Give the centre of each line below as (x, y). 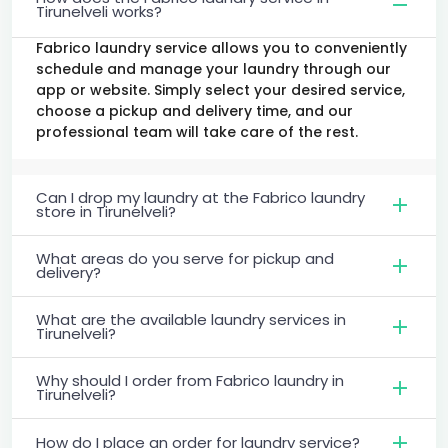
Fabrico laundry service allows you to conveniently (221, 47)
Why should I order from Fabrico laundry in (190, 380)
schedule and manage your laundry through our (213, 68)
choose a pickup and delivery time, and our (194, 110)
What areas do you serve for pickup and (185, 258)
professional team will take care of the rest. (197, 131)
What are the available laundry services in (191, 319)
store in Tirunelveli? (106, 211)
